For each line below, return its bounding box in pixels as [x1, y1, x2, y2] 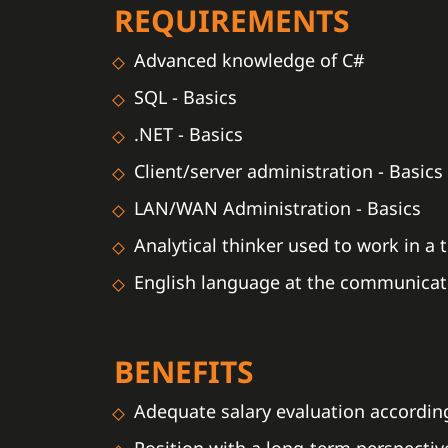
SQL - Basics [134, 85, 237, 109]
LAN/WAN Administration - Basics [134, 196, 421, 220]
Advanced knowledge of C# [134, 48, 365, 72]
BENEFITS [114, 351, 254, 392]
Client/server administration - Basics [134, 159, 443, 183]
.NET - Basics [134, 122, 243, 146]
